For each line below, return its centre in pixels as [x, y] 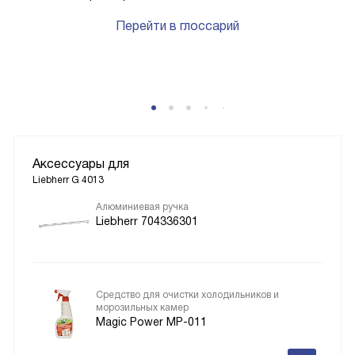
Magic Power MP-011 [151, 322]
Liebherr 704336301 [147, 221]
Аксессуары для [81, 164]
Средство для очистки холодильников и [187, 295]
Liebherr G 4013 [68, 180]
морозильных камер [142, 308]
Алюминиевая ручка [142, 207]
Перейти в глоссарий [177, 26]
